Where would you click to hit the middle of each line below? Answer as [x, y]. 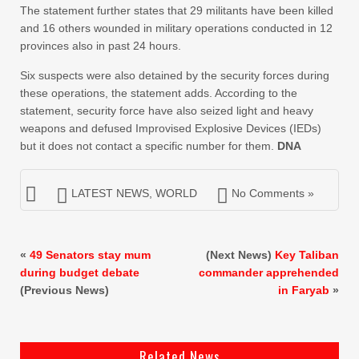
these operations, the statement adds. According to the [159, 93]
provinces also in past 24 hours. [101, 46]
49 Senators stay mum [90, 255]
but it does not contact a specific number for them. [149, 146]
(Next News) [240, 255]
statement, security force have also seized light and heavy [167, 111]
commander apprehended [269, 273]
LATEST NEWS [110, 194]
